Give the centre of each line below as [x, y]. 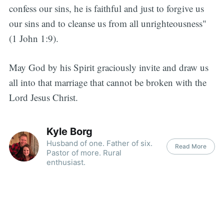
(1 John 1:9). [33, 38]
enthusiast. [66, 162]
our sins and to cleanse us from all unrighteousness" [107, 23]
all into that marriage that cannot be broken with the [107, 82]
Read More [191, 146]
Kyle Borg [69, 132]
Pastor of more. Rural [84, 153]
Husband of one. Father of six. [99, 143]
